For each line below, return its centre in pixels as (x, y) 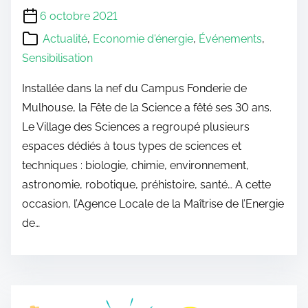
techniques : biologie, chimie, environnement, (135, 165)
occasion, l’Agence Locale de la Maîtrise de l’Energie (153, 204)
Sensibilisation (57, 58)
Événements (230, 39)
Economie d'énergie (143, 39)
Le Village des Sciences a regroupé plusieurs (136, 127)
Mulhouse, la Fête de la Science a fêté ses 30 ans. (147, 108)
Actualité (65, 39)
